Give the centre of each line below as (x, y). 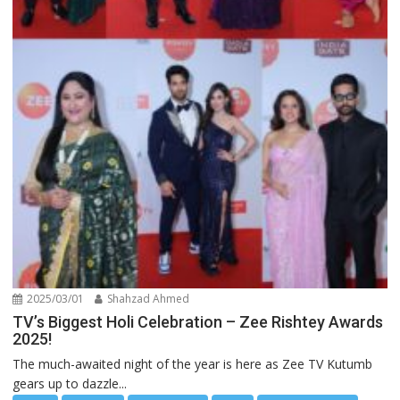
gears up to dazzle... (70, 383)
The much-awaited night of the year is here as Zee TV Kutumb (193, 363)
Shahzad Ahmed (147, 298)
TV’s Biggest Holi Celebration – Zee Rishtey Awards (198, 321)
